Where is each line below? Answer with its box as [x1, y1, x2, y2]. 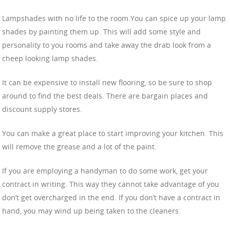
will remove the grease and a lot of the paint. [2, 142, 157, 152]
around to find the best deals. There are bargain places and [2, 91, 208, 101]
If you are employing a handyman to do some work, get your [2, 166, 208, 176]
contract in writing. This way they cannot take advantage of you [2, 179, 219, 189]
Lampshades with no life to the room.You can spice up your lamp [2, 13, 226, 24]
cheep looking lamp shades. [2, 53, 98, 64]
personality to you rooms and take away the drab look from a [2, 40, 211, 50]
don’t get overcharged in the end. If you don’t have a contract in [2, 193, 220, 203]
